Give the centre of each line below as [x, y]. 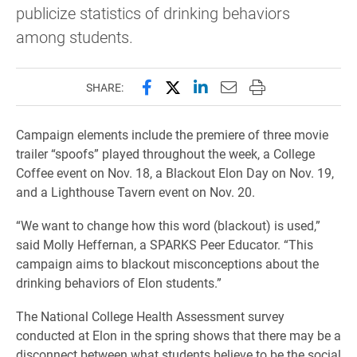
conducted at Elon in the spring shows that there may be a [178, 335]
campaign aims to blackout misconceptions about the [167, 263]
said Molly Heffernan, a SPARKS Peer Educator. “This [165, 244]
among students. [75, 37]
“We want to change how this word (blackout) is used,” [168, 225]
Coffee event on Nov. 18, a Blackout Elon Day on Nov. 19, [175, 173]
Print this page [300, 86]
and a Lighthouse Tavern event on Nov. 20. [135, 192]
